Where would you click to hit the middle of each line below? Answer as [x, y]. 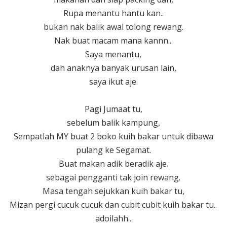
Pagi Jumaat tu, [113, 109]
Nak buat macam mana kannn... [113, 40]
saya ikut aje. [113, 81]
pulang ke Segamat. [113, 150]
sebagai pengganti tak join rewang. [113, 177]
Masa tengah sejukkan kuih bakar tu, [113, 191]
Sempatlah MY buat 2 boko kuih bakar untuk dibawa [113, 136]
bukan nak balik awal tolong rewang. [113, 27]
